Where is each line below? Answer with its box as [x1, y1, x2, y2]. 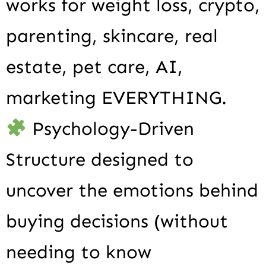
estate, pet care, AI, [6, 56, 183, 78]
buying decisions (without [6, 210, 228, 233]
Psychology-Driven [27, 118, 195, 140]
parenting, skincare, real [6, 25, 218, 47]
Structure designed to [6, 148, 194, 171]
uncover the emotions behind [6, 179, 258, 202]
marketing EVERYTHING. [6, 87, 227, 109]
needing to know [6, 241, 151, 264]
